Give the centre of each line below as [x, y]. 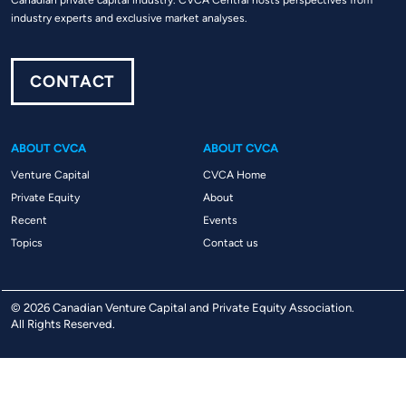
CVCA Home [235, 175]
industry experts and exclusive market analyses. [129, 18]
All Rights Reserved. [63, 324]
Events [220, 220]
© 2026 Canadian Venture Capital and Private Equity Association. [183, 308]
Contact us [231, 243]
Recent [29, 220]
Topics [27, 243]
